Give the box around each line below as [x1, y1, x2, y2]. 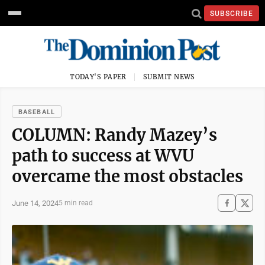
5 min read [59, 199, 93, 207]
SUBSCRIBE [210, 9, 253, 18]
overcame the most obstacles [12, 166, 243, 186]
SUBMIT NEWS [143, 73, 195, 81]
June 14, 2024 [12, 198, 59, 208]
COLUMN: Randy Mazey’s [12, 125, 217, 145]
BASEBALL [18, 108, 55, 116]
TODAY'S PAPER [70, 73, 127, 81]
